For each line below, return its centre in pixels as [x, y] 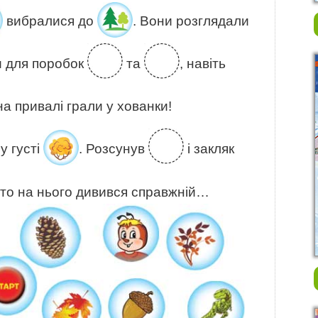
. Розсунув [114, 149]
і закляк [209, 149]
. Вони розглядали [191, 21]
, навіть [203, 64]
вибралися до [50, 21]
